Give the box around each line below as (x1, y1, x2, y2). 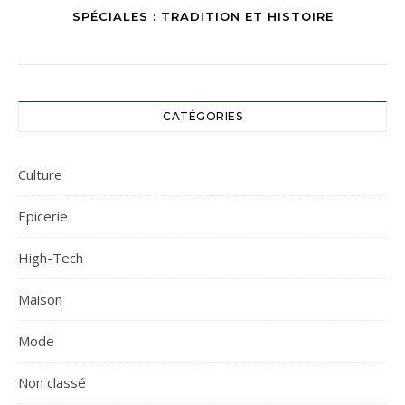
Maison (18, 290, 62, 309)
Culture (18, 165, 62, 184)
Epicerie (18, 207, 68, 226)
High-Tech (18, 249, 83, 268)
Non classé (18, 373, 86, 392)
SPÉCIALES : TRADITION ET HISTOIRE (71, 9, 334, 24)
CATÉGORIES (163, 109, 242, 124)
